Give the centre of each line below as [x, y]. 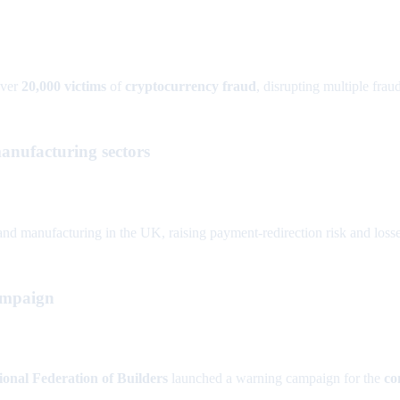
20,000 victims [64, 87]
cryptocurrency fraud [191, 87]
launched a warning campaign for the [276, 379]
